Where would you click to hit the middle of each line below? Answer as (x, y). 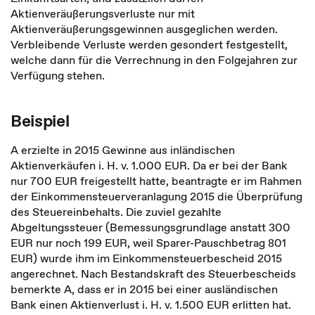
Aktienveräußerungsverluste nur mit (103, 13)
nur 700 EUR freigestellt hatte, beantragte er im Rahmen (156, 181)
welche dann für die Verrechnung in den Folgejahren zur (154, 60)
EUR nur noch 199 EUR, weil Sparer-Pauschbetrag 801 (148, 243)
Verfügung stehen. (58, 75)
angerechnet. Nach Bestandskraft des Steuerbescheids (153, 274)
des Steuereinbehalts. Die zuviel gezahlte (116, 212)
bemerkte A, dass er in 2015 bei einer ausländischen (144, 289)
